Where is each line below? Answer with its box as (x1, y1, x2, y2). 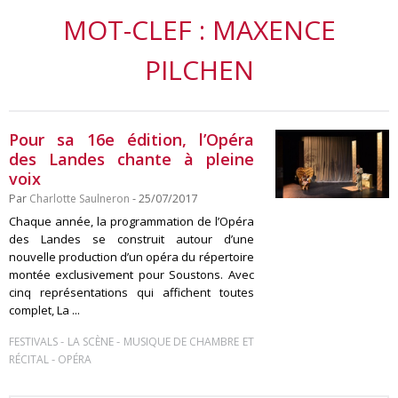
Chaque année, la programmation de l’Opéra (9, 213, 254, 229)
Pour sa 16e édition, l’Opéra (9, 129, 254, 150)
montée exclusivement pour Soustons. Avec (9, 267, 254, 283)
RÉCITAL (9, 352, 49, 367)
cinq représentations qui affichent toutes (9, 284, 254, 300)
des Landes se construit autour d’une (9, 231, 254, 247)
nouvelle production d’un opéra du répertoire (9, 249, 254, 265)
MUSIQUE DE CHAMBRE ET (123, 334, 254, 349)
